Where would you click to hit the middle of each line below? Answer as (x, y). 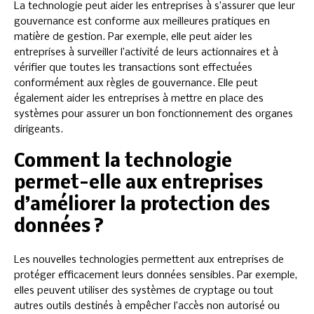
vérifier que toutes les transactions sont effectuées (133, 68)
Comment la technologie (123, 163)
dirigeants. (39, 130)
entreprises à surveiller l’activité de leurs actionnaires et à (146, 53)
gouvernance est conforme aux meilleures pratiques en (142, 22)
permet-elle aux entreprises (138, 184)
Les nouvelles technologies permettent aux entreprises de (149, 260)
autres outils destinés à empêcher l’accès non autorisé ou (147, 307)
